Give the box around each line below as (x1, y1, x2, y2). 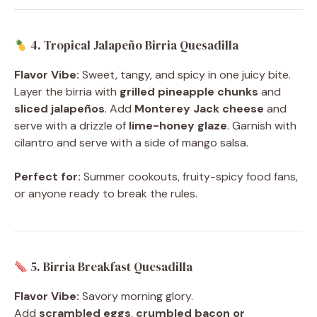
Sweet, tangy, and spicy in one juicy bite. (79, 67, 291, 83)
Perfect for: (14, 169, 81, 185)
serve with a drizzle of (14, 118, 129, 134)
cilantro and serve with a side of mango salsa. (14, 135, 248, 151)
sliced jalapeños (14, 101, 105, 117)
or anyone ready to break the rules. (14, 186, 197, 202)
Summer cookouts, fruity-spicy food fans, (81, 169, 298, 185)
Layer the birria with (14, 84, 120, 100)
